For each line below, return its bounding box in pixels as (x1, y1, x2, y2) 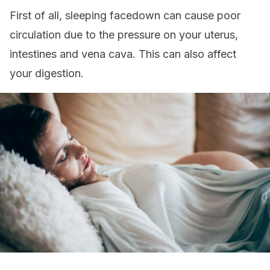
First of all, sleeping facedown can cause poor (10, 9, 240, 22)
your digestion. (10, 67, 84, 80)
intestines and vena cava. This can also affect (10, 48, 236, 60)
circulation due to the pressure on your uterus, (10, 28, 238, 41)
